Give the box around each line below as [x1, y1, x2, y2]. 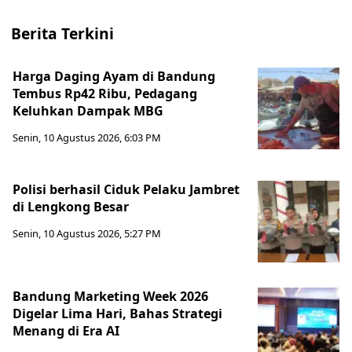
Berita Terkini [11, 22, 114, 44]
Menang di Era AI [13, 321, 119, 339]
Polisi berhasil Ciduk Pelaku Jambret [13, 180, 240, 198]
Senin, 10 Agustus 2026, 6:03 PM [13, 130, 161, 145]
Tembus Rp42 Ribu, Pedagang [13, 84, 197, 102]
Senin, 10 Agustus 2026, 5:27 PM [13, 225, 161, 240]
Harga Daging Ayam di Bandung [13, 67, 215, 85]
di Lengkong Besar [13, 197, 132, 215]
